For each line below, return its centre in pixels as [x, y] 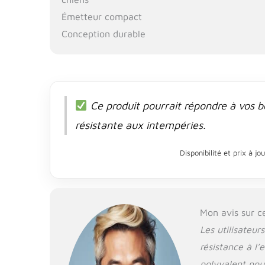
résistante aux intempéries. [140, 125]
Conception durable [104, 33]
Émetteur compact [102, 16]
